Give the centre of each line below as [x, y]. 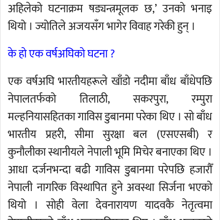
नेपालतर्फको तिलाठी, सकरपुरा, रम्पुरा [110, 99]
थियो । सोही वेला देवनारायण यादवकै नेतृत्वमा [110, 205]
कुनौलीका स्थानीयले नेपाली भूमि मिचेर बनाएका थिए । [110, 152]
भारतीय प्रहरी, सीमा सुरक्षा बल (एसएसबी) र [110, 135]
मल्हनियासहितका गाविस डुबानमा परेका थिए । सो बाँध [110, 117]
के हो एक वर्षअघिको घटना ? [61, 54]
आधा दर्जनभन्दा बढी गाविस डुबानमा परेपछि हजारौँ [110, 170]
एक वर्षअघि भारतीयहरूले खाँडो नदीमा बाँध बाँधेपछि [110, 82]
